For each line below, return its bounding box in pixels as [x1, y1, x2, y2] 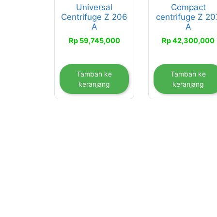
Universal [76, 2, 113, 13]
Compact [170, 2, 206, 13]
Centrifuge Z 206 [61, 12, 128, 22]
